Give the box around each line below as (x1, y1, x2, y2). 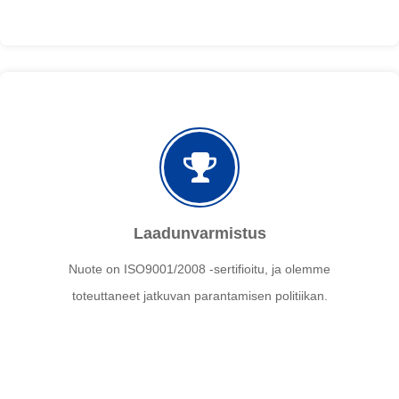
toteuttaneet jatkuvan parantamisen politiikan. (71, 289, 328, 304)
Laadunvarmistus (133, 224, 266, 243)
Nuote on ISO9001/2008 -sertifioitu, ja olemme (69, 262, 330, 277)
